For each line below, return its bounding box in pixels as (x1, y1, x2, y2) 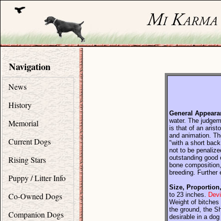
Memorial (8, 118, 38, 128)
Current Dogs (8, 136, 51, 147)
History (8, 100, 32, 110)
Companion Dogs (8, 209, 64, 220)
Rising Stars (8, 154, 46, 165)
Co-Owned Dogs (8, 191, 62, 201)
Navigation (9, 60, 50, 73)
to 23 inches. (169, 191, 208, 198)
